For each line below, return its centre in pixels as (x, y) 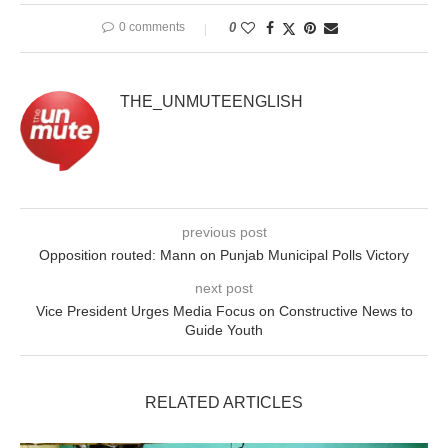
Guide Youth (224, 330)
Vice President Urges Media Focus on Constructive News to (224, 311)
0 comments (152, 27)
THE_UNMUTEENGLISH (211, 102)
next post (224, 288)
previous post (224, 232)
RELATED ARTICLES (224, 403)
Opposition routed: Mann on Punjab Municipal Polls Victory (224, 255)
